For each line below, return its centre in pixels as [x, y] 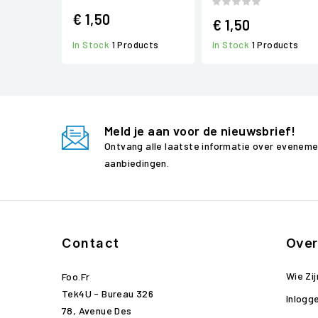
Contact [91, 243]
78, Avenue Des [97, 311]
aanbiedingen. [137, 163]
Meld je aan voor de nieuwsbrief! [200, 131]
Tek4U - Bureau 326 [108, 294]
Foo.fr [76, 276]
